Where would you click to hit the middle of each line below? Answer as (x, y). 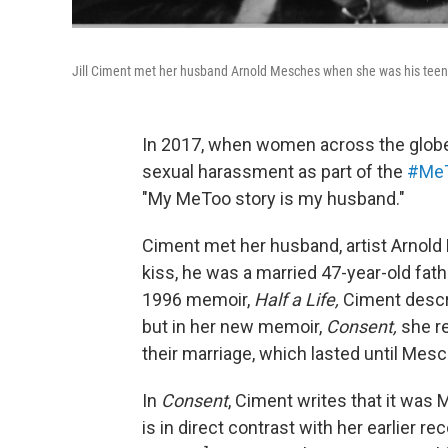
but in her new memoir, (234, 326)
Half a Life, (298, 299)
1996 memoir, (198, 299)
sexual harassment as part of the (274, 171)
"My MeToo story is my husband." (273, 198)
